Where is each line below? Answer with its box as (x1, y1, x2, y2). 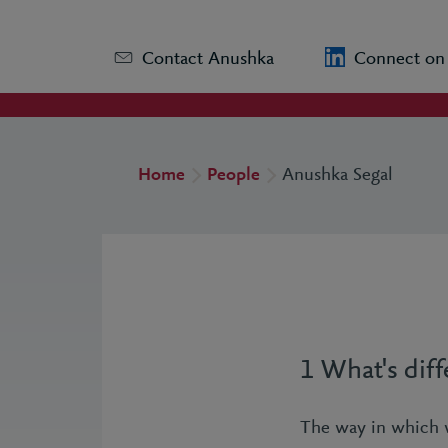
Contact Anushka (142, 50, 279, 70)
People (207, 166, 260, 186)
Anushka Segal (282, 166, 393, 186)
